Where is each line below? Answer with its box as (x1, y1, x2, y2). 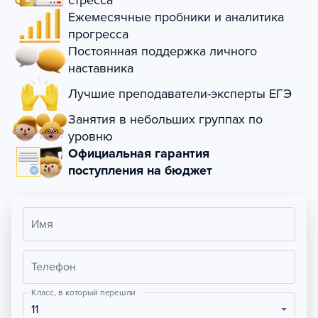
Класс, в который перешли (31, 287, 136, 298)
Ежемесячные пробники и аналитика (68, 9, 284, 26)
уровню (68, 128, 113, 145)
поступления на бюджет (68, 163, 212, 179)
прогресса (68, 26, 128, 43)
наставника (68, 60, 133, 77)
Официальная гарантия (68, 146, 209, 162)
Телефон (31, 260, 76, 275)
